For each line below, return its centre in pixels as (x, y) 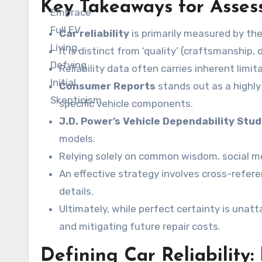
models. (77, 139)
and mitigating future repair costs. (140, 226)
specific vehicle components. (126, 104)
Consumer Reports (107, 86)
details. (76, 191)
